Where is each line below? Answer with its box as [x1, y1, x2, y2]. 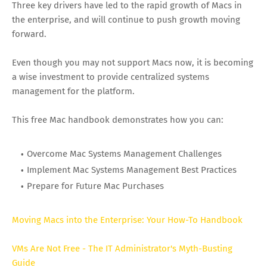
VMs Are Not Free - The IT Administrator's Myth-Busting [12, 243, 232, 254]
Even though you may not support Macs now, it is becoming [12, 57, 253, 68]
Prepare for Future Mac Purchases [27, 180, 164, 191]
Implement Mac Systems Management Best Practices [27, 164, 237, 175]
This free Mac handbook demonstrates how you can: [12, 114, 223, 125]
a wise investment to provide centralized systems [12, 71, 209, 82]
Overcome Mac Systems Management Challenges [27, 148, 222, 159]
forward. [12, 28, 46, 39]
